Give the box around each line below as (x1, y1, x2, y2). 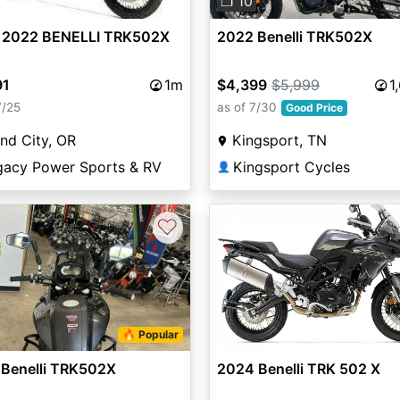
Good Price (285, 101, 343, 115)
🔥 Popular (122, 328, 179, 342)
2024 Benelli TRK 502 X (216, 360, 380, 379)
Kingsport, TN (231, 131, 327, 150)
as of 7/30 (216, 100, 277, 115)
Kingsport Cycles (232, 158, 350, 177)
